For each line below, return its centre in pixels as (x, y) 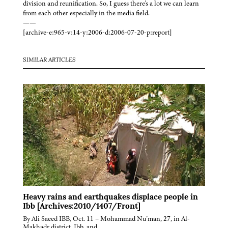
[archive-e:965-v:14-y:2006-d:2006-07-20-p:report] (97, 33)
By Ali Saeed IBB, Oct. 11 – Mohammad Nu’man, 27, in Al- (106, 219)
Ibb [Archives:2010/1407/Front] (82, 207)
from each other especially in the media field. (86, 13)
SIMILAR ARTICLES (49, 60)
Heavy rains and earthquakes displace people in (110, 198)
